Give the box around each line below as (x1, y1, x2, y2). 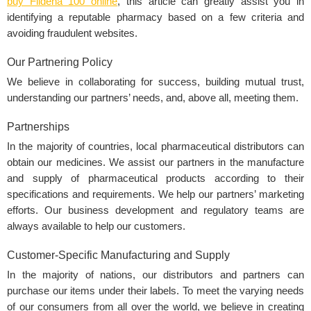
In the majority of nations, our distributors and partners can (7, 269, 304, 281)
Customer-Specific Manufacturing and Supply (7, 249, 230, 262)
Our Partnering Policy (7, 56, 112, 69)
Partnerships (7, 121, 69, 133)
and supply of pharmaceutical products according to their (7, 173, 304, 185)
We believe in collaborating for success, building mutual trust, (7, 76, 304, 88)
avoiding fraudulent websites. (7, 28, 137, 40)
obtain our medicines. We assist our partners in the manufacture (7, 157, 304, 169)
